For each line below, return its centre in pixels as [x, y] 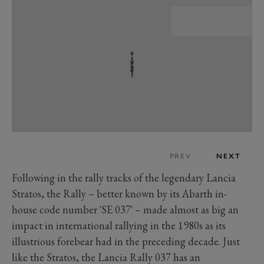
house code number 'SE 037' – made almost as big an [125, 210]
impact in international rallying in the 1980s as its [119, 226]
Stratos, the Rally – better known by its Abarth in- [119, 194]
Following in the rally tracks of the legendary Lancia [124, 178]
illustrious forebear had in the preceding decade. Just [126, 242]
